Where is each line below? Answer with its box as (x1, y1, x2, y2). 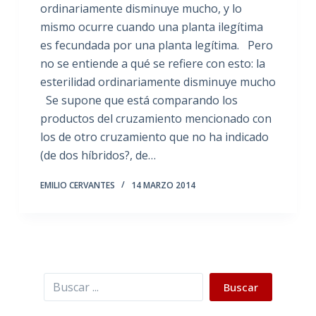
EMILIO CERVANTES (39, 178, 115, 191)
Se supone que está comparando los (39, 92, 238, 108)
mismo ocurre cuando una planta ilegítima (39, 18, 263, 35)
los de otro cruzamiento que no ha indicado (39, 128, 269, 145)
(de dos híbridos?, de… (39, 147, 156, 163)
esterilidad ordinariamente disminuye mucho (39, 73, 276, 90)
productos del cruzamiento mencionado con (39, 110, 272, 126)
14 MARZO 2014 (130, 178, 195, 191)
